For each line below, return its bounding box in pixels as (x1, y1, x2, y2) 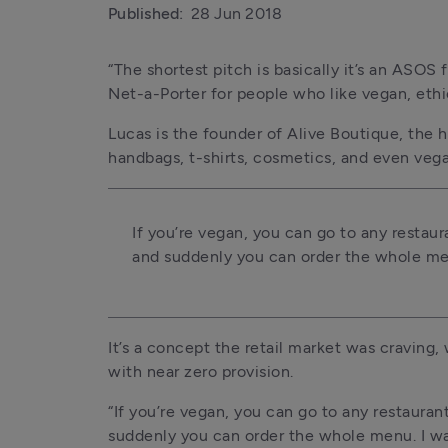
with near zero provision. (108, 362, 294, 381)
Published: (108, 4, 184, 23)
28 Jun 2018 (190, 4, 283, 23)
